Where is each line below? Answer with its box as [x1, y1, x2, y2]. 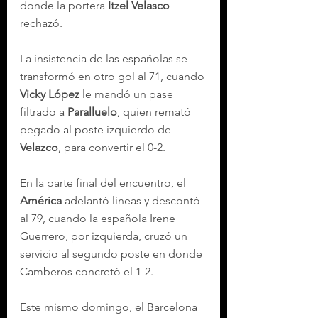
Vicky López [20, 87, 79, 101]
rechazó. [20, 16, 62, 30]
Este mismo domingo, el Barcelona [20, 300, 200, 314]
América [20, 194, 62, 207]
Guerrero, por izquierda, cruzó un [20, 229, 190, 243]
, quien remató [117, 105, 194, 119]
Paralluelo [67, 105, 117, 119]
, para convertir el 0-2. [58, 141, 165, 154]
